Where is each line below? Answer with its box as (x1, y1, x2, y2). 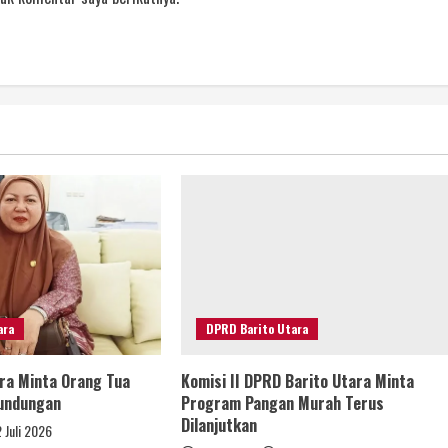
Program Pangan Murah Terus (180, 391, 384, 416)
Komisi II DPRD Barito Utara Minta (180, 369, 414, 394)
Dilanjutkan (180, 413, 257, 438)
